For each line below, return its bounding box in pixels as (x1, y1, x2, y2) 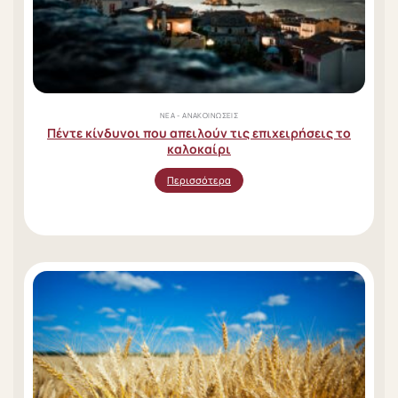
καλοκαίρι (167, 139, 231, 157)
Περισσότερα (167, 173, 231, 187)
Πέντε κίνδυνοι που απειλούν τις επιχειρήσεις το (47, 123, 351, 141)
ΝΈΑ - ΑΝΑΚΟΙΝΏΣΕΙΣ (159, 110, 239, 121)
